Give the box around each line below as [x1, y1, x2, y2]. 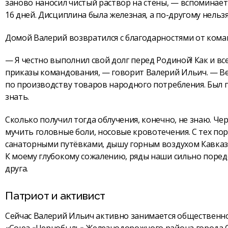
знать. [5, 91, 30, 103]
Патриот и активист [5, 189, 106, 202]
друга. [5, 163, 28, 175]
